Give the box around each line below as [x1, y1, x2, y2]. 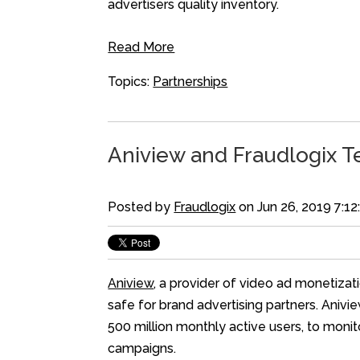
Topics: [108, 74, 153, 90]
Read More [108, 39, 175, 55]
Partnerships [153, 74, 228, 90]
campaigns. [108, 341, 177, 357]
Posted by [108, 199, 174, 215]
